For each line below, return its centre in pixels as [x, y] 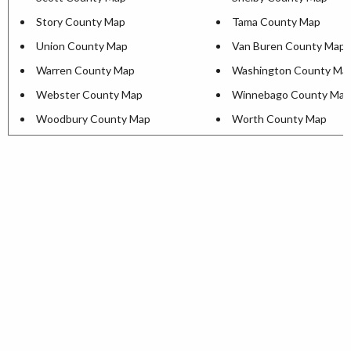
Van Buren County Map [289, 46]
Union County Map [82, 46]
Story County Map [81, 22]
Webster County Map [89, 94]
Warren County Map [85, 70]
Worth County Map [279, 119]
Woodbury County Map [93, 119]
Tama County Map [276, 22]
